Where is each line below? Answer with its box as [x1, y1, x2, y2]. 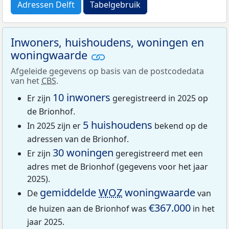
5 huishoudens [83, 118, 152, 132]
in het [191, 202, 215, 214]
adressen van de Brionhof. [27, 133, 129, 145]
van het [11, 75, 41, 86]
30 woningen [53, 145, 113, 159]
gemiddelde [40, 185, 99, 199]
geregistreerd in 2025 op [110, 92, 208, 104]
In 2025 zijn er [27, 120, 83, 131]
